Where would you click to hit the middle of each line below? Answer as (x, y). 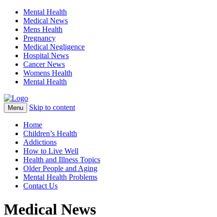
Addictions (40, 142)
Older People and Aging (60, 168)
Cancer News (44, 64)
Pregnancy (39, 38)
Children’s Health (50, 133)
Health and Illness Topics (62, 160)
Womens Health (48, 73)
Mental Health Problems (60, 177)
